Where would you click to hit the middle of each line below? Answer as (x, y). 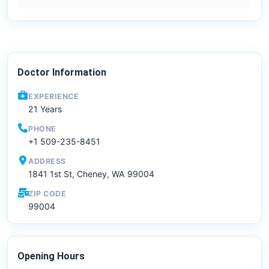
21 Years (45, 109)
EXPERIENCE (53, 97)
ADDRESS (47, 162)
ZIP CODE (47, 194)
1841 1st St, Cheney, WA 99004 (91, 174)
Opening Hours (51, 256)
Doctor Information (62, 73)
